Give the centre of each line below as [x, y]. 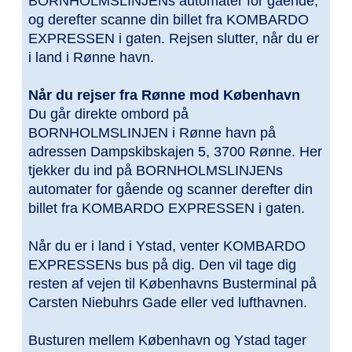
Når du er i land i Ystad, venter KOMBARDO [167, 246]
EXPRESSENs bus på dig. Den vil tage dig [162, 265]
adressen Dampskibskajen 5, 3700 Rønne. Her [175, 152]
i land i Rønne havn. [91, 58]
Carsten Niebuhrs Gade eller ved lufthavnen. [168, 303]
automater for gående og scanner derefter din [170, 190]
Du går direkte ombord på [108, 114]
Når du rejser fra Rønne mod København [164, 95]
